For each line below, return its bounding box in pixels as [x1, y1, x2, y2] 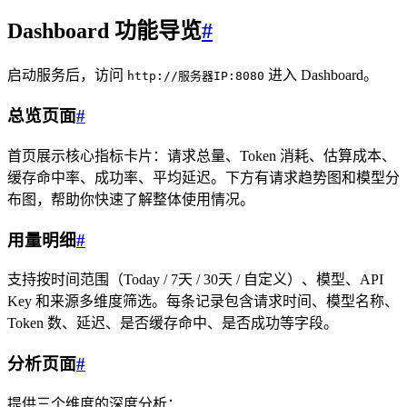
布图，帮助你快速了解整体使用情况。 [7, 191, 254, 207]
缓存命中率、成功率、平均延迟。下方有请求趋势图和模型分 [7, 169, 400, 185]
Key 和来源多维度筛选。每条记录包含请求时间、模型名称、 [7, 293, 399, 310]
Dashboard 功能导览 [7, 19, 202, 44]
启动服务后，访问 [7, 67, 127, 84]
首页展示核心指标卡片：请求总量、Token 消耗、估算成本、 [7, 147, 396, 164]
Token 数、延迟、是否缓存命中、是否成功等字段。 [7, 315, 338, 332]
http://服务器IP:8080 [127, 69, 264, 84]
